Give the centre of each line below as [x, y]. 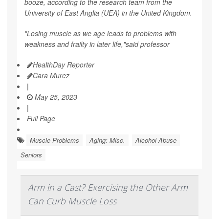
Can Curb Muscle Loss [72, 201]
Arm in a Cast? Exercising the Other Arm [108, 187]
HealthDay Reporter [64, 64]
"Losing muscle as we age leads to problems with [100, 33]
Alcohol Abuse [156, 140]
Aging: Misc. [107, 140]
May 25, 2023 [55, 97]
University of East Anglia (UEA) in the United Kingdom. [108, 12]
